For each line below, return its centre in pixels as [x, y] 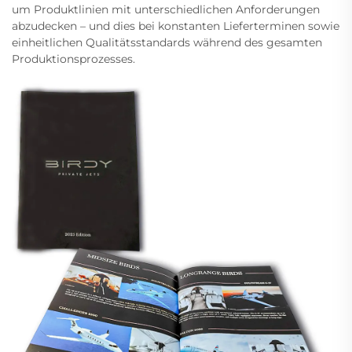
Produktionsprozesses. [73, 59]
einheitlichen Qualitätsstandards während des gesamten [167, 43]
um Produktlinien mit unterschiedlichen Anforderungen [166, 10]
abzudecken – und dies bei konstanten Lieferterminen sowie [176, 26]
